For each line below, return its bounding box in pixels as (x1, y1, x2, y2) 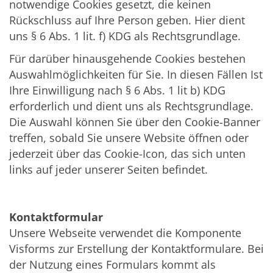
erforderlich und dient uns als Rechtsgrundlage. (9, 99, 253, 114)
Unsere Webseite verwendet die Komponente (9, 225, 241, 241)
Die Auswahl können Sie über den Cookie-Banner (9, 115, 260, 130)
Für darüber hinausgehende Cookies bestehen (9, 51, 246, 66)
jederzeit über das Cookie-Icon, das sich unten (9, 146, 246, 161)
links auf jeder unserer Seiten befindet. (9, 162, 214, 177)
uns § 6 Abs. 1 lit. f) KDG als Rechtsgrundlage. (9, 29, 244, 44)
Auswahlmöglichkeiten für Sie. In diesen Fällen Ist (9, 67, 263, 82)
